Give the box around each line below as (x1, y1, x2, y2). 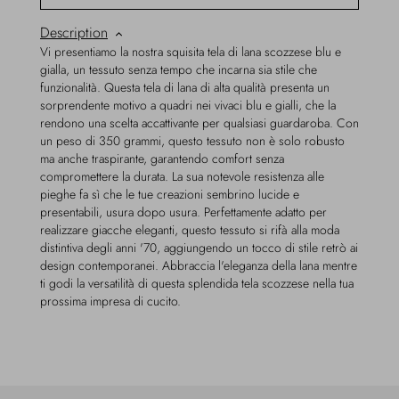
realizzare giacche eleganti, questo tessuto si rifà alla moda (40, 221, 339, 239)
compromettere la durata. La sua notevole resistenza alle (40, 167, 324, 185)
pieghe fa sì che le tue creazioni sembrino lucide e (40, 185, 299, 203)
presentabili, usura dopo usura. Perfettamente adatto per (40, 203, 327, 221)
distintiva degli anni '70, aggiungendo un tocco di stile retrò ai (40, 239, 358, 256)
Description (40, 22, 108, 43)
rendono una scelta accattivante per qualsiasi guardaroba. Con (40, 114, 359, 132)
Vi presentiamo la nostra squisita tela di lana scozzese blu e (40, 43, 341, 61)
